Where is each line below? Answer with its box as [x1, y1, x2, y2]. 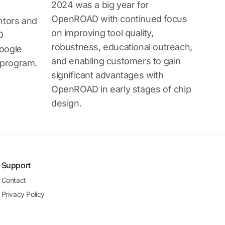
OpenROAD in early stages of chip [51, 84, 191, 94]
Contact [1, 176, 26, 184]
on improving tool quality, [51, 28, 154, 38]
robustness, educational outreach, [51, 42, 192, 52]
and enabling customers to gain [51, 56, 181, 66]
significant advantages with [51, 70, 164, 80]
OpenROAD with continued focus [51, 14, 187, 24]
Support [1, 160, 31, 170]
